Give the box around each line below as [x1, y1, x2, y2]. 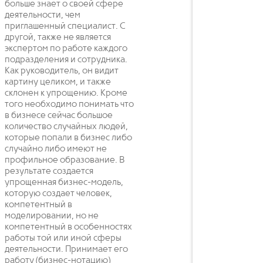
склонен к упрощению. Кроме [5, 89, 127, 99]
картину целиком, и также [5, 77, 111, 87]
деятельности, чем [5, 11, 80, 21]
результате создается [5, 167, 93, 177]
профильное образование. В [5, 156, 124, 166]
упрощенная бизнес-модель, [5, 178, 123, 188]
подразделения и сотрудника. [5, 55, 127, 65]
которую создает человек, [5, 189, 112, 199]
